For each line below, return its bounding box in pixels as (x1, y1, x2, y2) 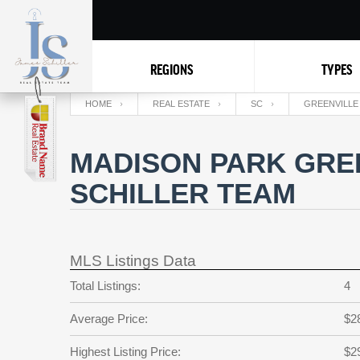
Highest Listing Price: (70, 345, 181, 358)
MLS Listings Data (70, 252, 196, 269)
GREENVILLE (304, 99, 358, 108)
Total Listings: (70, 279, 141, 292)
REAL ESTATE (153, 99, 210, 108)
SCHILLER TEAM (70, 178, 296, 209)
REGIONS (149, 61, 193, 77)
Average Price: (70, 312, 148, 325)
